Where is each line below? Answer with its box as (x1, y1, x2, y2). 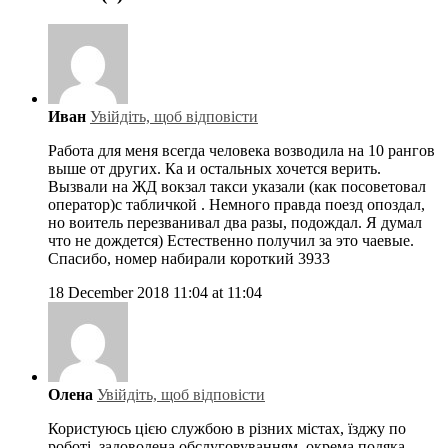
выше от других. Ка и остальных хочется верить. (48, 159, 381, 177)
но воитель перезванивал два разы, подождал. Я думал (48, 213, 422, 231)
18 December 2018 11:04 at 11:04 (48, 283, 262, 301)
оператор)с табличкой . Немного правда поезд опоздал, (48, 195, 425, 213)
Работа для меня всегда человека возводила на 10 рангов (48, 141, 435, 159)
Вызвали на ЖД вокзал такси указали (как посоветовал (48, 177, 426, 195)
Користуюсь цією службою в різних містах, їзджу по (48, 419, 406, 437)
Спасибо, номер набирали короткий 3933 (48, 249, 330, 267)
